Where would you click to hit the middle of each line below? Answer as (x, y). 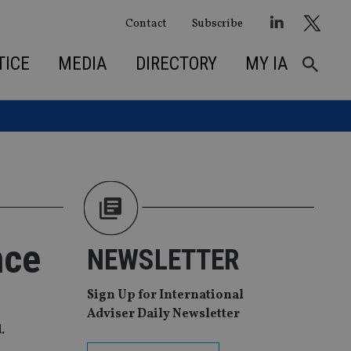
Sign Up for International (165, 296)
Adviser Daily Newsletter (163, 315)
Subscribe (217, 23)
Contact (146, 23)
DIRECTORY (176, 63)
